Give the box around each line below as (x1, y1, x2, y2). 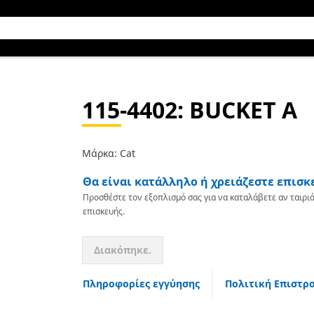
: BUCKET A (177, 95, 297, 125)
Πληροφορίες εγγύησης (82, 277, 200, 290)
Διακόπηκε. (93, 243, 151, 257)
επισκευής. (82, 205, 125, 217)
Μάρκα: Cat (81, 146, 135, 160)
